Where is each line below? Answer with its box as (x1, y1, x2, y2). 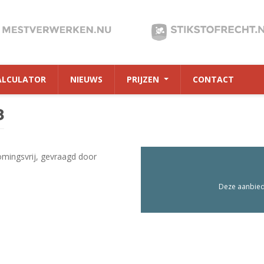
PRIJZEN (126, 74, 161, 85)
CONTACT (192, 74, 234, 85)
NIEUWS (70, 74, 103, 85)
